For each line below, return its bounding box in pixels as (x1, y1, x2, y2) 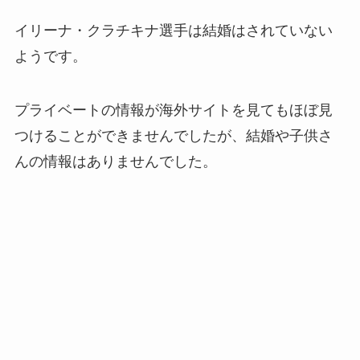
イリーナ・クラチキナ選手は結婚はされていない (14, 22, 333, 39)
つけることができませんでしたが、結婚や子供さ (14, 128, 333, 145)
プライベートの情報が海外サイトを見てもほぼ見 (14, 102, 333, 119)
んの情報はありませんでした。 (14, 153, 217, 170)
